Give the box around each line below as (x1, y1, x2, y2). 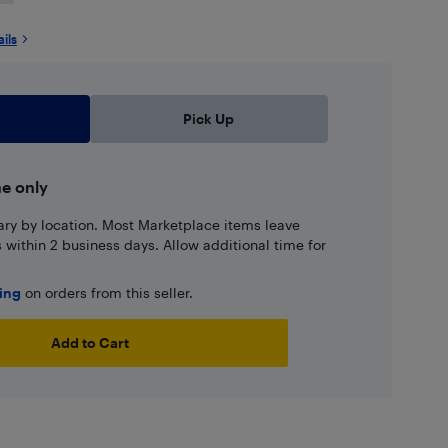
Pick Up (183, 110, 235, 127)
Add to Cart (50, 334, 129, 351)
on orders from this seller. (20, 284, 193, 301)
